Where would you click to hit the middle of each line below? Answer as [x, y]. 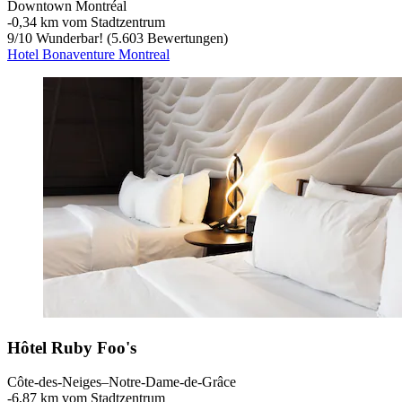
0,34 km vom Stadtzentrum [88, 22]
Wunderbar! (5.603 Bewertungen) [130, 38]
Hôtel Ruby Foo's [72, 347]
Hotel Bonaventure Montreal [88, 54]
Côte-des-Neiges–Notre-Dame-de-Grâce [122, 382]
